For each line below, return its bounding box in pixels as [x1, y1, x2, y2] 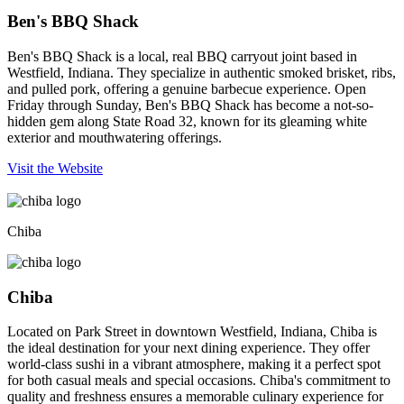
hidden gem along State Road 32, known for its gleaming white [7, 114, 367, 129]
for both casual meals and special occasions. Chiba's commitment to [7, 372, 390, 389]
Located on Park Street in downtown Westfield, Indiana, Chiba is [7, 324, 377, 340]
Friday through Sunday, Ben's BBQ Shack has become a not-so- [7, 97, 373, 113]
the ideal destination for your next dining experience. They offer [7, 340, 370, 356]
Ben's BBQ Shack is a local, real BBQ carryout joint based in [7, 49, 357, 64]
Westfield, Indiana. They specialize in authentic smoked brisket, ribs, [7, 65, 396, 80]
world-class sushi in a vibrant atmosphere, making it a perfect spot [7, 356, 381, 372]
